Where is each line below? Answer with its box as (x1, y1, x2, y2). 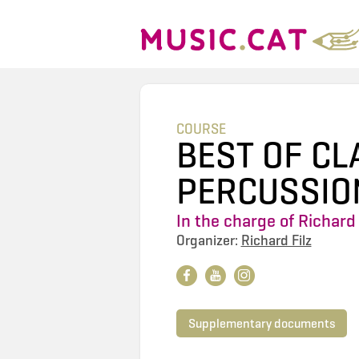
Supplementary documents (188, 316, 335, 331)
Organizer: (175, 232, 241, 249)
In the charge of (175, 210, 298, 232)
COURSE (175, 120, 226, 138)
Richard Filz (240, 232, 312, 249)
